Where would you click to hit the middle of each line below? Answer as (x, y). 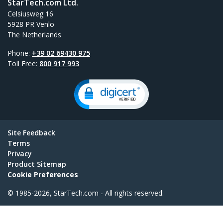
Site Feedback (31, 133)
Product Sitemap (37, 164)
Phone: (20, 53)
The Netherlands (34, 35)
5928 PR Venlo (31, 24)
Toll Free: (23, 64)
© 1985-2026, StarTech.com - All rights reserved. (86, 193)
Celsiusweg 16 (30, 14)
